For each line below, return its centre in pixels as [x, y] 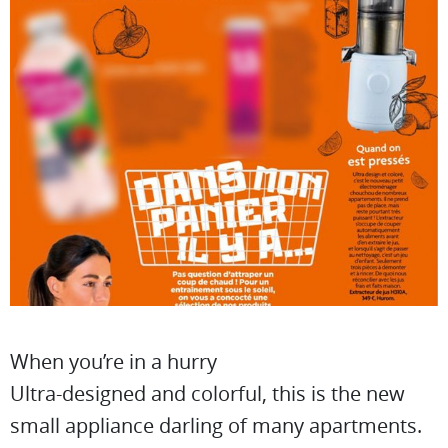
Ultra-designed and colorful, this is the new [207, 393]
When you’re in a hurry [113, 361]
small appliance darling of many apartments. [216, 425]
